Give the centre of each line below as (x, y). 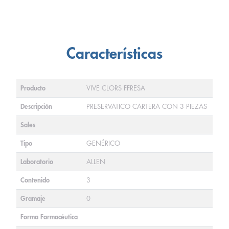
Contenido (35, 180)
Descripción (36, 107)
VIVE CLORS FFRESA (116, 88)
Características (114, 54)
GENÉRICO (103, 143)
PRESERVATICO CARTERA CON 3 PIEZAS (147, 107)
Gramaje (33, 199)
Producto (33, 88)
